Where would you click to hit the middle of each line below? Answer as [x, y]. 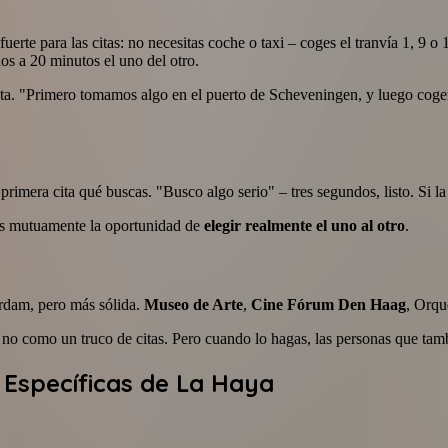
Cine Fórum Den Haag [328, 305]
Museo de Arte [193, 305]
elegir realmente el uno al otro [304, 225]
